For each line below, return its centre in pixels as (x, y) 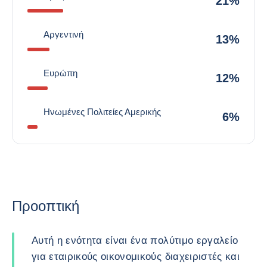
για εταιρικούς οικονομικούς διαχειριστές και (136, 257)
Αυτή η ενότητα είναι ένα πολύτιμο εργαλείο (135, 240)
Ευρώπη (60, 73)
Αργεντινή (63, 34)
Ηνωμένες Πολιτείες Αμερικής (102, 112)
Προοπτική (46, 206)
